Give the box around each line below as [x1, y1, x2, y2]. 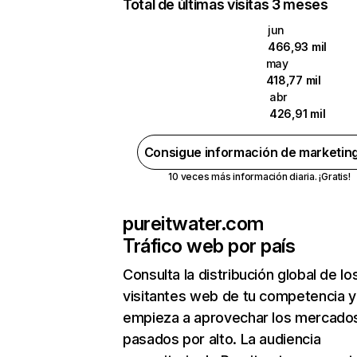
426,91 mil [269, 107, 326, 120]
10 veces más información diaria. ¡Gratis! [168, 171, 351, 182]
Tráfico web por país [123, 234, 296, 257]
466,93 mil [267, 40, 327, 53]
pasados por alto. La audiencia [123, 331, 321, 347]
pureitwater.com [123, 212, 264, 235]
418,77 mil [265, 73, 321, 87]
